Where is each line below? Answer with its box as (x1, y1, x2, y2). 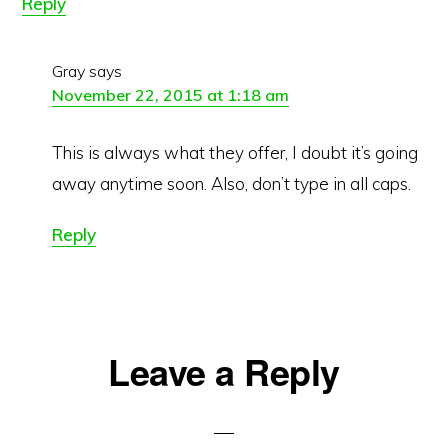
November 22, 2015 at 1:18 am (52, 85, 290, 105)
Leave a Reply (108, 345, 340, 397)
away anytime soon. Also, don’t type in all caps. (52, 173, 412, 194)
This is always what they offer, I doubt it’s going (52, 142, 419, 163)
